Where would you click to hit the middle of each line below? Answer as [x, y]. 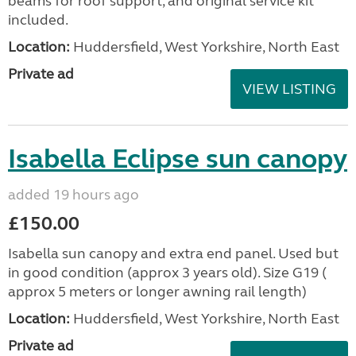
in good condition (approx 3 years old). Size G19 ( [167, 273]
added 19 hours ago [74, 195]
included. [38, 20]
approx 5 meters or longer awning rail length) [157, 292]
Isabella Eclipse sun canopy [178, 159]
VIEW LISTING [289, 89]
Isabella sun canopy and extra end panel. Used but [173, 253]
